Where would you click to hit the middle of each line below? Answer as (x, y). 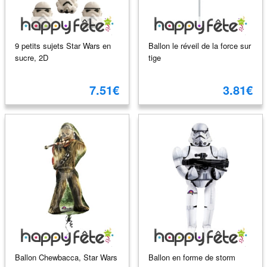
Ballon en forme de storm (192, 257)
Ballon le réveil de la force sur (199, 45)
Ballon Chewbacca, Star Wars (66, 257)
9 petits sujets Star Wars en (63, 45)
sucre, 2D (31, 57)
